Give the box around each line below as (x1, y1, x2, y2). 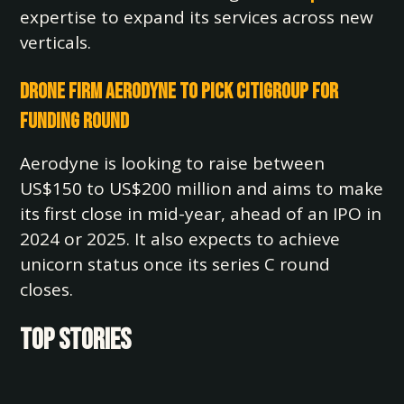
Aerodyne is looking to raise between (20, 151, 326, 175)
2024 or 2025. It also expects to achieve (20, 227, 341, 251)
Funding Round (20, 108, 130, 134)
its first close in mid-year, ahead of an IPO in (20, 202, 382, 225)
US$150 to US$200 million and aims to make (20, 177, 384, 200)
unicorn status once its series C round (20, 252, 331, 276)
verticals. (20, 31, 92, 54)
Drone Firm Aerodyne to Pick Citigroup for (20, 78, 339, 105)
